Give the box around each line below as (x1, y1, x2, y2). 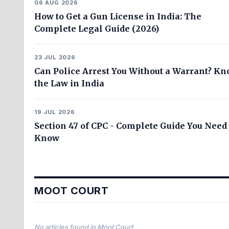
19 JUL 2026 (34, 108, 75, 116)
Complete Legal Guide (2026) (34, 24, 159, 34)
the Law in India (34, 78, 104, 88)
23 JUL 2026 (34, 54, 76, 61)
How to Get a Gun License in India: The (34, 11, 201, 21)
